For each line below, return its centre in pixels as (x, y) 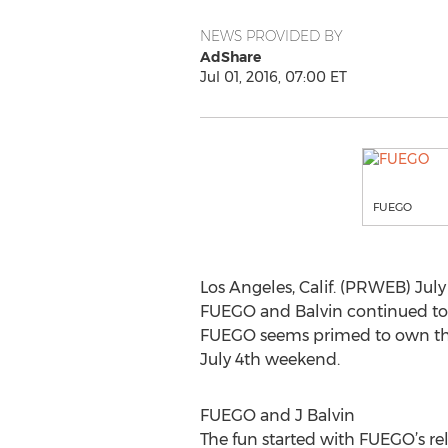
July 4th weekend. (269, 359)
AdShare (230, 57)
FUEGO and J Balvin (277, 415)
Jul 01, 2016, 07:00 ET (273, 77)
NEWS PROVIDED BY (271, 36)
